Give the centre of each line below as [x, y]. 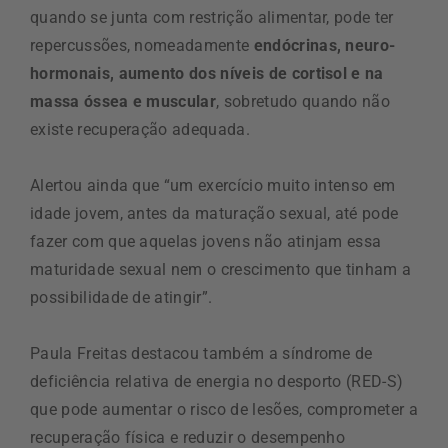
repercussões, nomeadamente [142, 45]
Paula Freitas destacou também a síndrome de [201, 353]
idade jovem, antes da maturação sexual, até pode [214, 213]
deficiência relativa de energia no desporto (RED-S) [217, 381]
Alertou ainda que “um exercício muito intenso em [213, 185]
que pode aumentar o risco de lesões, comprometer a [224, 409]
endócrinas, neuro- [324, 45]
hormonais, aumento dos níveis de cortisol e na [207, 73]
